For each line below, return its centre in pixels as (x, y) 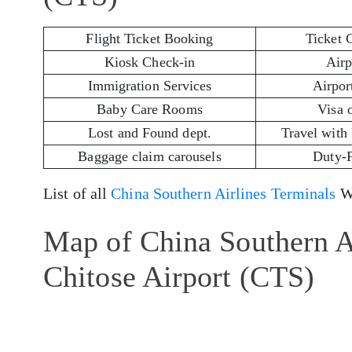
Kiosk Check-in (150, 62)
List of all (77, 193)
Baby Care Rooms (150, 109)
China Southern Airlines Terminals (224, 193)
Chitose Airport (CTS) (179, 276)
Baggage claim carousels (150, 156)
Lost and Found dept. (150, 132)
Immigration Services (150, 85)
